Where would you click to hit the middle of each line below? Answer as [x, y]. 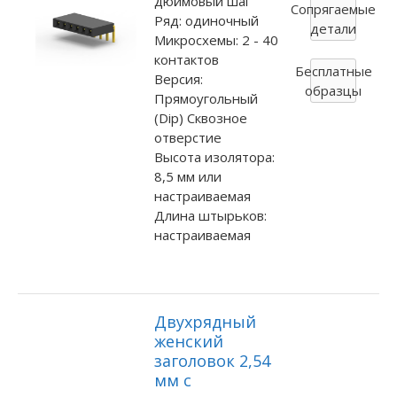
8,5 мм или [187, 177]
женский [188, 341]
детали [334, 28]
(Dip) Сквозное [200, 118]
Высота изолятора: [214, 157]
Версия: [178, 79]
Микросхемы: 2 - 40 [216, 40]
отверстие [187, 138]
